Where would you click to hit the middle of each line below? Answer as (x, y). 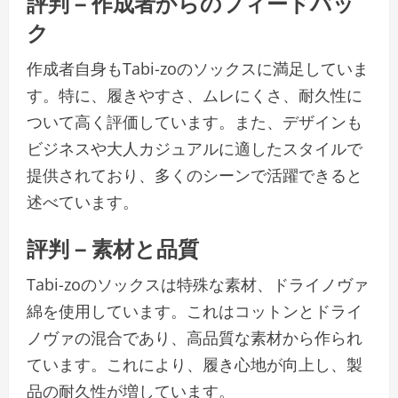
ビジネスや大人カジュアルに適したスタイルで (195, 149)
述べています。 (83, 202)
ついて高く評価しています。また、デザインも (195, 122)
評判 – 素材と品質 (113, 247)
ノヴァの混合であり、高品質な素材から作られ (195, 338)
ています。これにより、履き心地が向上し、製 (195, 365)
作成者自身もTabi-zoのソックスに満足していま (198, 69)
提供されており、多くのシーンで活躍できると (195, 175)
